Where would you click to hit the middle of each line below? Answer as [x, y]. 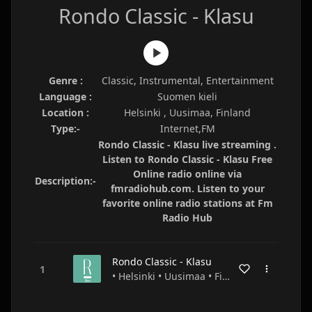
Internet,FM [187, 128]
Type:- [65, 128]
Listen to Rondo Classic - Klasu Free [187, 159]
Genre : [65, 80]
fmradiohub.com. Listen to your [187, 188]
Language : [65, 96]
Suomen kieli [187, 96]
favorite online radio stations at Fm [187, 203]
